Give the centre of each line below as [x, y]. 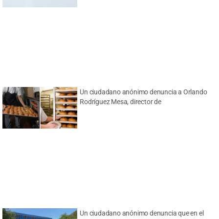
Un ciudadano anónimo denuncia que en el [142, 213]
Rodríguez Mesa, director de [120, 102]
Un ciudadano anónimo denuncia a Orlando [143, 92]
